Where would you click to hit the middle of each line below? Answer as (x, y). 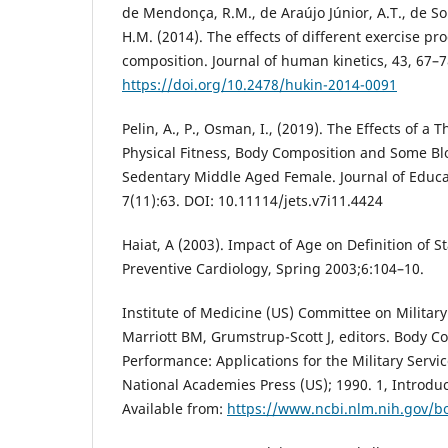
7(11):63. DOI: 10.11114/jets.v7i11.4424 (252, 201)
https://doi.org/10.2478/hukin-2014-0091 (259, 85)
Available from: (174, 409)
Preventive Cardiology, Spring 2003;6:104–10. (273, 269)
